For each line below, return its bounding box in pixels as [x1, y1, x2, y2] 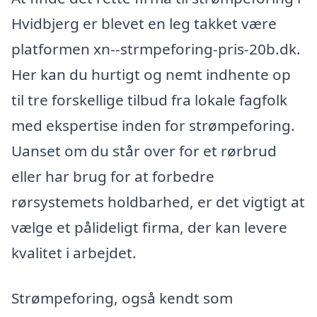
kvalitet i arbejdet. [11, 242, 137, 263]
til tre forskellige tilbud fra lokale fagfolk [11, 89, 287, 110]
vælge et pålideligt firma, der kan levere [11, 217, 287, 237]
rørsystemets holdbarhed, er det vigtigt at [11, 191, 305, 212]
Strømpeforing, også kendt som [11, 287, 233, 308]
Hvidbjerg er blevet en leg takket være [11, 13, 277, 33]
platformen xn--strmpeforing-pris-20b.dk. [11, 38, 301, 59]
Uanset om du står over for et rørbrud [11, 140, 277, 161]
